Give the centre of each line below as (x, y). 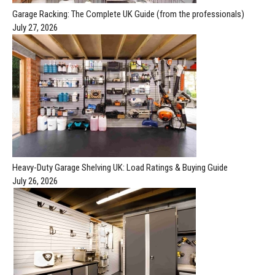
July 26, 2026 (35, 181)
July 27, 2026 (35, 27)
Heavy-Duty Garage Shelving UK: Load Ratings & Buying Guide (120, 167)
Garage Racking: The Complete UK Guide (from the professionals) (128, 14)
